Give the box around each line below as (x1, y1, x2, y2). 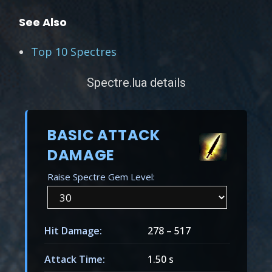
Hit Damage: (44, 224, 103, 238)
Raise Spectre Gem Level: (47, 171, 155, 183)
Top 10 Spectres (31, 44, 117, 59)
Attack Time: (44, 253, 106, 267)
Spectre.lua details (86, 75, 186, 90)
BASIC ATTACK (47, 125, 160, 145)
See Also (19, 15, 67, 30)
